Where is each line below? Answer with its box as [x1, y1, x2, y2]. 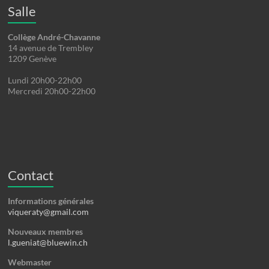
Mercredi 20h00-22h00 [8, 86, 96, 97]
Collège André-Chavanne [8, 32, 101, 43]
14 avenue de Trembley [8, 43, 94, 53]
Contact [8, 167, 54, 184]
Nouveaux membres [8, 226, 83, 237]
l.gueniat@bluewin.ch [8, 237, 88, 248]
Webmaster [8, 257, 52, 268]
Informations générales [8, 196, 94, 207]
